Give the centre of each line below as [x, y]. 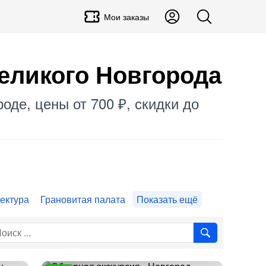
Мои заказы [126, 17]
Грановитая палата [83, 199]
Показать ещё [167, 199]
